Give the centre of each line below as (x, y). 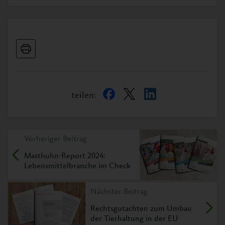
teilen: (83, 96)
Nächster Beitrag (119, 192)
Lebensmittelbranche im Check (77, 166)
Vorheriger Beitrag (55, 139)
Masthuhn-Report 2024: (65, 156)
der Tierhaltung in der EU (134, 219)
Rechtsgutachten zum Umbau (141, 209)
